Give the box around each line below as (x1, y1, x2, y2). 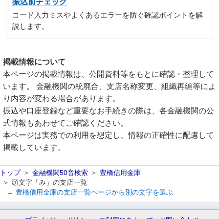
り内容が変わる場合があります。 (3, 94, 120, 103)
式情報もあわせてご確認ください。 (3, 119, 128, 127)
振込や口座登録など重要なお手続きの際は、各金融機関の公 (3, 107, 214, 115)
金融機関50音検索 (32, 169, 88, 176)
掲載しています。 (3, 143, 66, 152)
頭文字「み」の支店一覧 (12, 178, 87, 186)
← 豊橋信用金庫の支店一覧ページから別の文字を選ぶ (7, 188, 173, 196)
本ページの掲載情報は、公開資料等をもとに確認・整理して (3, 70, 214, 78)
